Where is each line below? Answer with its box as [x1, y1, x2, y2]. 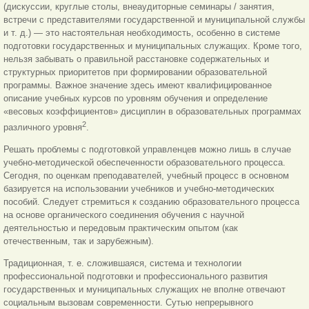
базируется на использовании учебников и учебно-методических [3, 183, 275, 195]
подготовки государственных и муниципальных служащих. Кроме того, [3, 40, 302, 51]
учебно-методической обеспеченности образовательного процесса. [3, 157, 286, 168]
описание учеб [3, 92, 64, 103]
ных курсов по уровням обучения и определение [64, 92, 268, 103]
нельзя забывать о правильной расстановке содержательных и [3, 53, 269, 64]
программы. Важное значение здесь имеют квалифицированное [3, 79, 272, 90]
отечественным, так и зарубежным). [3, 236, 154, 247]
